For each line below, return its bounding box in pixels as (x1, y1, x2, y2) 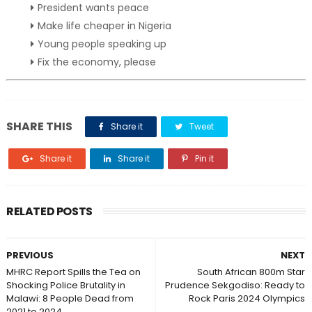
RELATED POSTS (6, 203, 93, 219)
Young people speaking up (37, 37, 166, 51)
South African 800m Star (197, 265, 306, 279)
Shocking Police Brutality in (6, 279, 125, 292)
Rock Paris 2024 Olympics (189, 292, 306, 305)
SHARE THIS (6, 118, 72, 134)
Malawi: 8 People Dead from (6, 292, 134, 305)
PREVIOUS (6, 249, 54, 262)
